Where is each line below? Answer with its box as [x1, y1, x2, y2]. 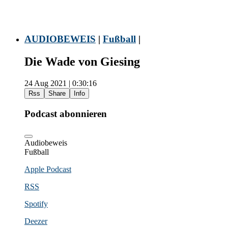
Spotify [24, 199, 48, 208]
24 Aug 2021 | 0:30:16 [24, 79, 97, 88]
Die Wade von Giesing [24, 55, 140, 69]
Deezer [24, 216, 47, 225]
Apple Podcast [24, 164, 71, 174]
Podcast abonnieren [24, 108, 107, 119]
